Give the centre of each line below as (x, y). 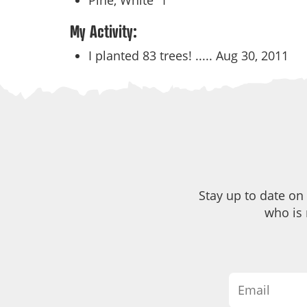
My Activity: (103, 32)
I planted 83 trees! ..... (152, 56)
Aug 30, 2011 (252, 56)
